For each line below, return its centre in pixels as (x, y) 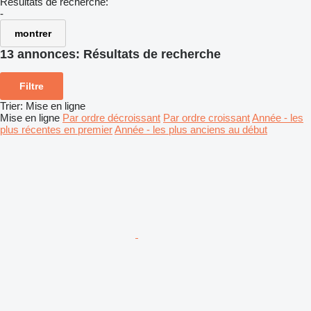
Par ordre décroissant (111, 117)
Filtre (32, 86)
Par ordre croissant (207, 117)
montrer (33, 33)
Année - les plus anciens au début (191, 129)
